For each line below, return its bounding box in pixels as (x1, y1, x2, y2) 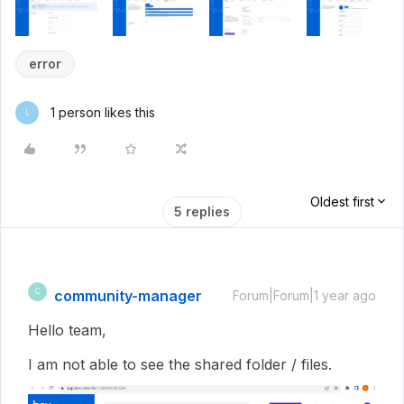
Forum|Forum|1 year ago (233, 287, 376, 303)
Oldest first (310, 193, 374, 209)
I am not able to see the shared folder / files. (28, 354, 332, 373)
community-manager (54, 286, 202, 305)
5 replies (174, 203, 230, 219)
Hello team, (28, 320, 106, 339)
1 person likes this (50, 104, 155, 120)
